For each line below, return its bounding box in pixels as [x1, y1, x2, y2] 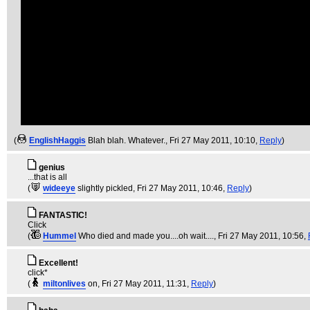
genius [39, 163, 65, 172]
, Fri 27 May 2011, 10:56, [214, 231, 308, 241]
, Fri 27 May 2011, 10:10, [165, 136, 259, 145]
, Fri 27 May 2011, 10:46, [133, 183, 227, 193]
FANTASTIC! [39, 210, 87, 220]
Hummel [43, 231, 76, 241]
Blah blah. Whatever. [88, 136, 165, 145]
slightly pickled [77, 183, 133, 193]
